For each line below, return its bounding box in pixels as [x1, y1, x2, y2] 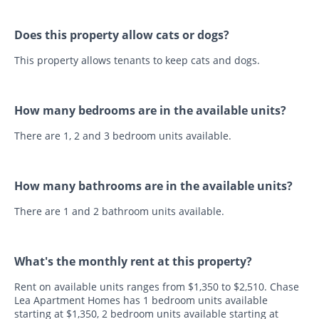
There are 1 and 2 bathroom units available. [14, 204, 224, 218]
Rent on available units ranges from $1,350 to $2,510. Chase [14, 279, 299, 293]
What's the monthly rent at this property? [14, 253, 252, 269]
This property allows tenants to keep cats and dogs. [14, 53, 260, 67]
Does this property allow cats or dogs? [14, 26, 229, 43]
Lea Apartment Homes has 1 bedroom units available [14, 293, 268, 307]
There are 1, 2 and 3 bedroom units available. [14, 128, 231, 142]
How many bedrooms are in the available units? [14, 102, 286, 118]
